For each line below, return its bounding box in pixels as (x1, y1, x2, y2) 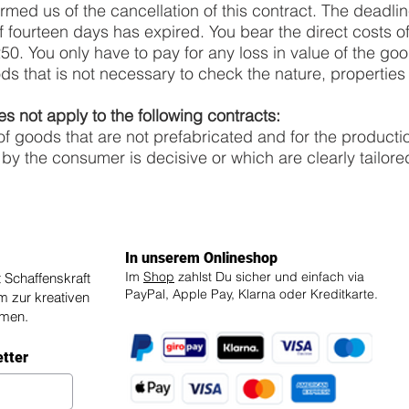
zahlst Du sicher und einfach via (174, 268, 364, 285)
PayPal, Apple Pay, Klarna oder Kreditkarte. (125, 286, 378, 302)
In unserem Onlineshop (125, 249, 278, 267)
